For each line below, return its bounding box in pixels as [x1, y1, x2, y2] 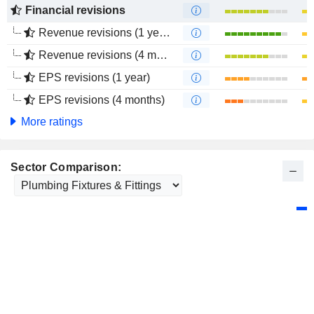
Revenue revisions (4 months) [39, 49, 156, 61]
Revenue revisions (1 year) [39, 27, 159, 39]
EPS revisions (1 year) [39, 71, 150, 83]
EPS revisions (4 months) [39, 94, 165, 106]
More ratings [18, 116, 83, 128]
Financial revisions [25, 4, 125, 16]
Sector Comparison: [11, 161, 122, 173]
